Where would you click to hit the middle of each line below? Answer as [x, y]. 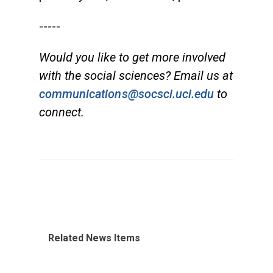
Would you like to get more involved [132, 57]
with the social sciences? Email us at [136, 75]
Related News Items [94, 238]
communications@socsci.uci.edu [127, 94]
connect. [62, 112]
